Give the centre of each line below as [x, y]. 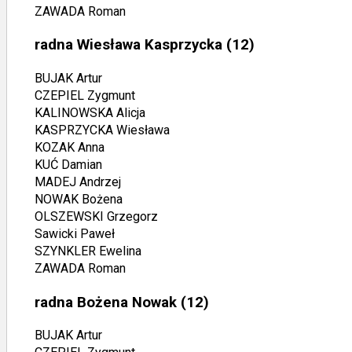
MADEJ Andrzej [78, 181]
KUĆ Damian [68, 164]
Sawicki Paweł [75, 233]
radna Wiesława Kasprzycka [128, 45]
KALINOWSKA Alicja [90, 112]
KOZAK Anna [70, 147]
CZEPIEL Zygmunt [85, 95]
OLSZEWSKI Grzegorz [96, 216]
